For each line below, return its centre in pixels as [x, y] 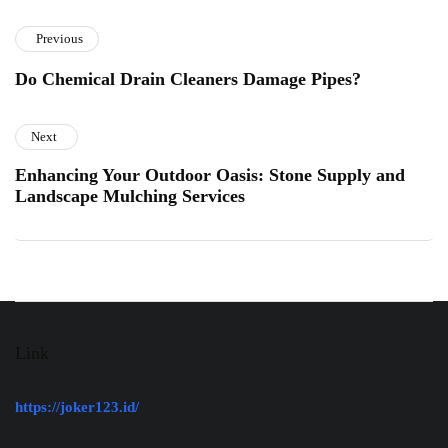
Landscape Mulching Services [130, 195]
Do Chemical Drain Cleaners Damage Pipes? [188, 78]
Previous [59, 38]
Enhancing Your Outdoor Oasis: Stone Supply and [210, 174]
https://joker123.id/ [77, 406]
